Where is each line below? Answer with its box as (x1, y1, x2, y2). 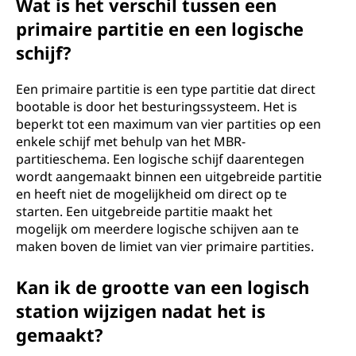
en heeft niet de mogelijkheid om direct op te (16, 185, 287, 203)
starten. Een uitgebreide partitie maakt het (16, 203, 273, 220)
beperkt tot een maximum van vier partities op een (16, 115, 321, 133)
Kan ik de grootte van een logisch (16, 275, 309, 299)
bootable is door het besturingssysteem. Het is (16, 98, 297, 115)
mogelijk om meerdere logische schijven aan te (16, 220, 299, 238)
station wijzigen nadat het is (16, 299, 265, 323)
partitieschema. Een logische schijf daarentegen (16, 150, 304, 168)
